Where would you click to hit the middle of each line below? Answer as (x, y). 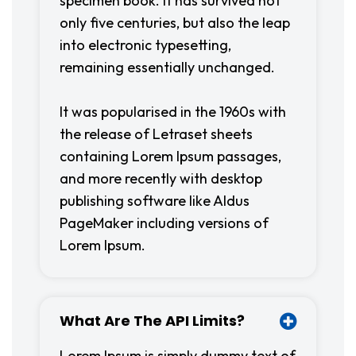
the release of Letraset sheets (156, 134)
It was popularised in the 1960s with (173, 112)
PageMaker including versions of (164, 223)
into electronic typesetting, (145, 45)
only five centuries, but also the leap (175, 23)
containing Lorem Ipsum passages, (170, 156)
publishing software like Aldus (155, 201)
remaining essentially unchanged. (167, 67)
